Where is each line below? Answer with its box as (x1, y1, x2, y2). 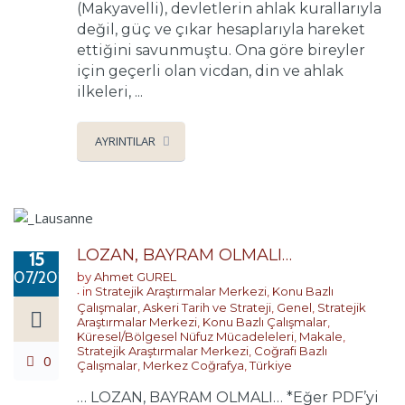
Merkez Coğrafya (143, 358, 244, 373)
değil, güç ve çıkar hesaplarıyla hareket (77, 20, 365, 38)
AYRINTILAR (95, 132, 155, 149)
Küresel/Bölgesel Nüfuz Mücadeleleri (77, 329, 294, 344)
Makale (299, 329, 343, 344)
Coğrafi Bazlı (254, 344, 327, 359)
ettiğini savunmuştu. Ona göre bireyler (77, 41, 365, 59)
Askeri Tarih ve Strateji (143, 300, 271, 316)
